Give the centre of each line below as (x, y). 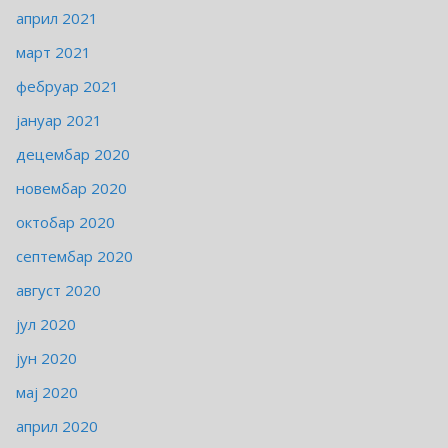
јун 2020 (46, 358)
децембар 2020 (73, 154)
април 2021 (57, 18)
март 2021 (53, 52)
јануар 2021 (59, 120)
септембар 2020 (74, 256)
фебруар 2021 (67, 86)
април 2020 (57, 426)
